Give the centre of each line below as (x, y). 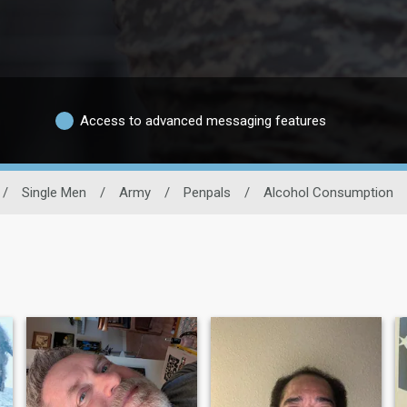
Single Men (54, 193)
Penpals (207, 193)
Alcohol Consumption (328, 193)
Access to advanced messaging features (203, 120)
